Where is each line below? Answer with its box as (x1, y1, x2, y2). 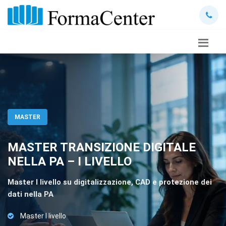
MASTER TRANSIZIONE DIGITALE (8, 140, 196, 154)
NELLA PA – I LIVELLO (8, 154, 132, 168)
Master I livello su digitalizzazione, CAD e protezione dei (8, 178, 212, 187)
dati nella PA (8, 190, 53, 199)
